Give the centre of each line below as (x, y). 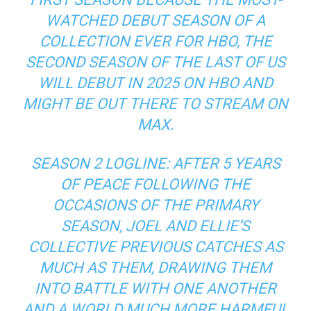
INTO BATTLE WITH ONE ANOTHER (155, 288)
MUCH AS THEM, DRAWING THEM (155, 267)
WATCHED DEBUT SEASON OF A (155, 20)
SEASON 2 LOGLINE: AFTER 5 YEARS (155, 163)
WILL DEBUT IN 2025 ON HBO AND (155, 83)
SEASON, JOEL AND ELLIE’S (155, 226)
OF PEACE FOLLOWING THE (155, 184)
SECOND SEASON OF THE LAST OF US (155, 62)
